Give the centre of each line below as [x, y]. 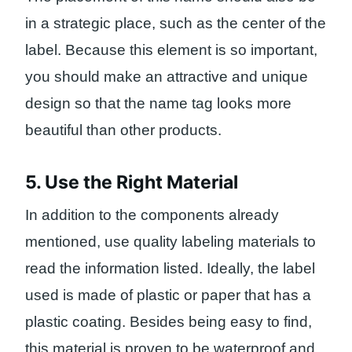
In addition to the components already [152, 215]
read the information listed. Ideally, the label [170, 269]
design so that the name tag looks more [158, 104]
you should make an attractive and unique [167, 77]
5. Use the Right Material [132, 182]
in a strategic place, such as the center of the [176, 24]
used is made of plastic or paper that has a [168, 295]
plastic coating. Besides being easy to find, [169, 322]
